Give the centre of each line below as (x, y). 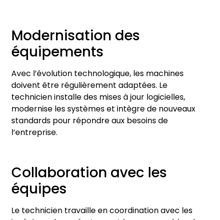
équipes (39, 189)
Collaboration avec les (89, 172)
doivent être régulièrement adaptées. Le (89, 85)
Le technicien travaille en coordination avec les (102, 210)
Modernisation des (76, 36)
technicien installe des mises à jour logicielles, (98, 97)
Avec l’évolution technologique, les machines (97, 74)
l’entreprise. (34, 133)
